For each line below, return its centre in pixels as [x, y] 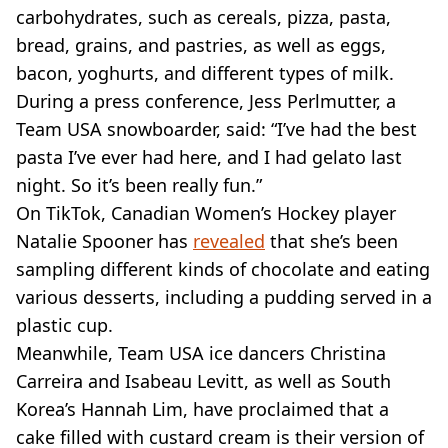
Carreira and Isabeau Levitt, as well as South [203, 381]
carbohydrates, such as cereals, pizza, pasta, [203, 17]
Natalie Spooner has [104, 241]
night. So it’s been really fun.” [139, 185]
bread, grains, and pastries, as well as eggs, [201, 45]
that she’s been [331, 241]
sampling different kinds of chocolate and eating [223, 269]
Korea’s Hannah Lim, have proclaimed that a [202, 409]
